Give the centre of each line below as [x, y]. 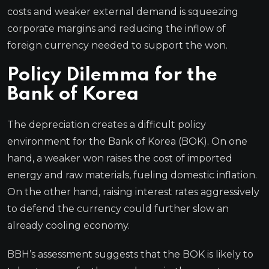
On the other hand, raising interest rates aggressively [133, 192]
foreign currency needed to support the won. [117, 45]
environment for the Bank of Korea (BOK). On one [127, 141]
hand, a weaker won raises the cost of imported [120, 158]
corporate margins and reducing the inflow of [116, 28]
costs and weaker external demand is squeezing [123, 11]
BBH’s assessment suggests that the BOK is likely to [130, 254]
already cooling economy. [68, 225]
